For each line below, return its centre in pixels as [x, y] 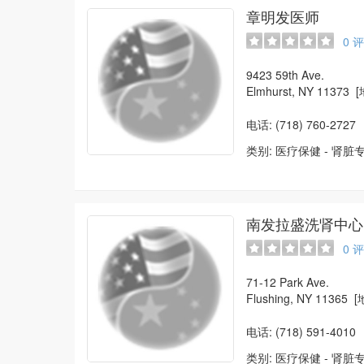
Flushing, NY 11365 [300, 298]
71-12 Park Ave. [287, 282]
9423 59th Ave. [285, 75]
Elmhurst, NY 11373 [301, 91]
